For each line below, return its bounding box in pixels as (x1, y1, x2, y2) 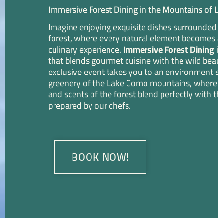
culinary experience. (48, 41, 123, 57)
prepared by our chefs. (48, 97, 131, 113)
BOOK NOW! (72, 147, 129, 167)
